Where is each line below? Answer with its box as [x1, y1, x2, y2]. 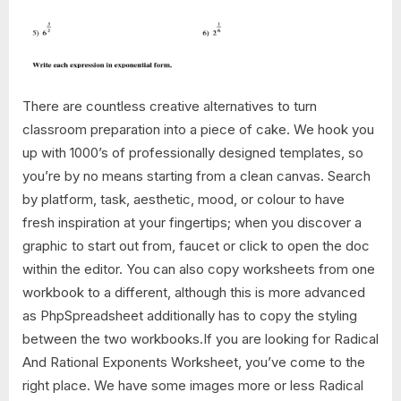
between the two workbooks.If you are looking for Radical [22, 330, 379, 348]
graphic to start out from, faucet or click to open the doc [22, 237, 370, 255]
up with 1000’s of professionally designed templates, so [22, 144, 363, 162]
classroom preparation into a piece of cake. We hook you [22, 121, 374, 139]
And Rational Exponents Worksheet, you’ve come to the [22, 354, 365, 371]
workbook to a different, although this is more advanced [22, 284, 365, 302]
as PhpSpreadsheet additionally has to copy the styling [22, 307, 357, 325]
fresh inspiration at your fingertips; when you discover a [22, 214, 362, 232]
